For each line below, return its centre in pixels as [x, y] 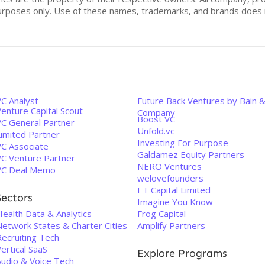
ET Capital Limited [174, 190]
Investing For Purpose [183, 143]
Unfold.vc [156, 131]
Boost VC [156, 119]
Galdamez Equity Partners [191, 154]
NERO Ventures [169, 166]
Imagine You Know [175, 202]
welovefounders [170, 178]
